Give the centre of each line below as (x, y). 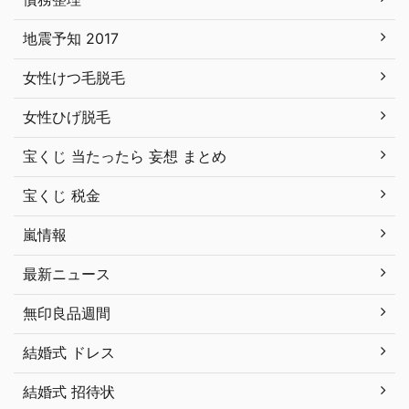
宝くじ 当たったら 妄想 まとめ (125, 157)
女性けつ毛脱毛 (74, 78)
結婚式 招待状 (69, 392)
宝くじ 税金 (62, 196)
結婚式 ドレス (69, 353)
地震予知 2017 (71, 39)
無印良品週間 (67, 314)
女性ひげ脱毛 (67, 117)
